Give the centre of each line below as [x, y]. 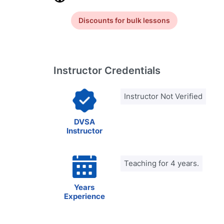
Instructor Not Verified [163, 96]
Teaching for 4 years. [161, 163]
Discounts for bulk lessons [124, 20]
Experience [84, 196]
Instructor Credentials [107, 70]
